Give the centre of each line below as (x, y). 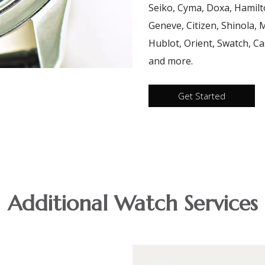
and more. (170, 61)
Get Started (201, 96)
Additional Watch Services (132, 203)
